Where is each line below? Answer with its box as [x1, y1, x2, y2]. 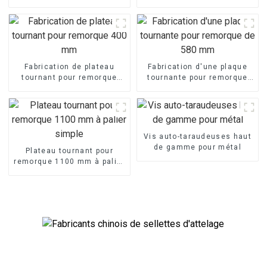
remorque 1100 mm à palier [14, 157, 125, 166]
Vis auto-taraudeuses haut [144, 132, 252, 141]
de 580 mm [175, 83, 220, 92]
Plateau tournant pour [26, 146, 113, 155]
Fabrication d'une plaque [148, 62, 247, 71]
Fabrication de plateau [24, 62, 114, 71]
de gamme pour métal [153, 142, 242, 151]
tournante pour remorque [147, 73, 248, 82]
